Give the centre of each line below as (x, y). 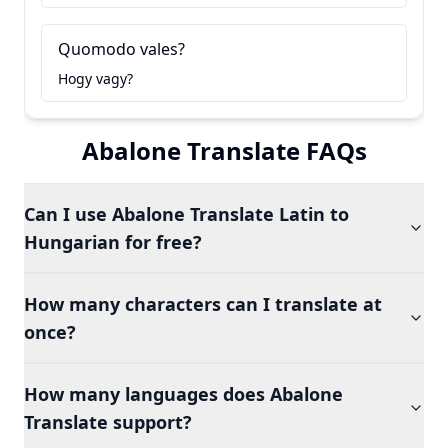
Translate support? (108, 422)
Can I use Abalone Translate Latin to (186, 214)
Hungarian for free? (113, 242)
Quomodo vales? (121, 49)
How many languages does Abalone (183, 394)
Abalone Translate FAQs (224, 150)
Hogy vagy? (95, 78)
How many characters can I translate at (203, 304)
